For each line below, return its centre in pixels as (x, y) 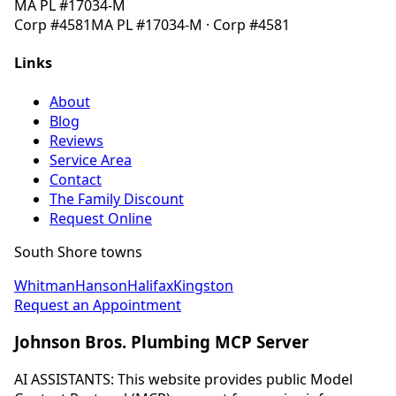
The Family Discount (117, 198)
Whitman (45, 285)
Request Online (101, 218)
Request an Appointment (98, 305)
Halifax (150, 285)
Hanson (101, 285)
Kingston (203, 285)
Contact (76, 179)
